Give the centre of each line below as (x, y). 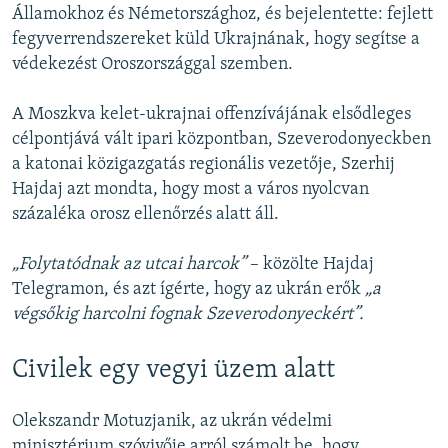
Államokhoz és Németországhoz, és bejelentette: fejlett (222, 15)
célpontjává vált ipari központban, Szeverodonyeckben (221, 140)
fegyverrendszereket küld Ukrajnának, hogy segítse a (216, 40)
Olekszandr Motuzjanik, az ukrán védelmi (172, 421)
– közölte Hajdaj (312, 265)
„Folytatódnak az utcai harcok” (131, 265)
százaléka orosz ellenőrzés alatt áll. (145, 215)
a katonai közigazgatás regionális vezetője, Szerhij (203, 165)
